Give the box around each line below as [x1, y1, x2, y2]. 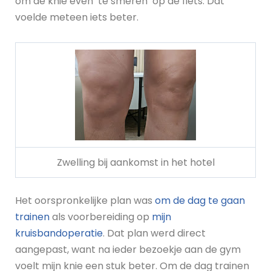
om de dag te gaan [155, 194, 245, 208]
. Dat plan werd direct [103, 226, 206, 241]
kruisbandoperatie [15, 226, 103, 241]
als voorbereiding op [50, 210, 152, 224]
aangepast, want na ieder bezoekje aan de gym [15, 243, 241, 257]
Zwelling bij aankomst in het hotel [56, 155, 215, 170]
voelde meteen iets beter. [15, 10, 139, 25]
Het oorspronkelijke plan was [15, 194, 155, 208]
